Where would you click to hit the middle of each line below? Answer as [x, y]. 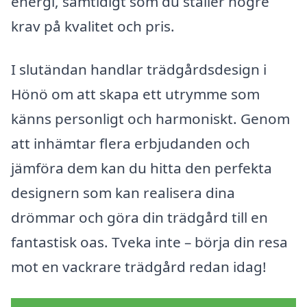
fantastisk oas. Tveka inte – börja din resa [149, 242]
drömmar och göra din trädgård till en [139, 218]
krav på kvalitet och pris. [93, 26]
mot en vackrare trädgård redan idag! [139, 267]
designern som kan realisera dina [123, 193]
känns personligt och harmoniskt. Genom [150, 119]
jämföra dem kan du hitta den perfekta [142, 168]
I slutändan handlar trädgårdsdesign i [139, 70]
